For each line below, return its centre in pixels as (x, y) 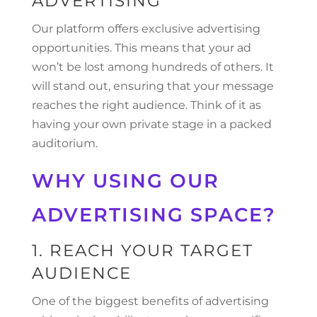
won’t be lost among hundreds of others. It (152, 67)
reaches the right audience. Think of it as (146, 105)
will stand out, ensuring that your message (152, 86)
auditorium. (64, 143)
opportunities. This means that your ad (141, 48)
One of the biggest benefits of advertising (150, 301)
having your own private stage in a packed (151, 124)
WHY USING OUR (125, 181)
